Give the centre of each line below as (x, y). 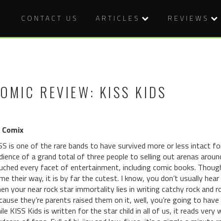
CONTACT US (50, 18)
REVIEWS (188, 18)
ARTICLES (118, 18)
